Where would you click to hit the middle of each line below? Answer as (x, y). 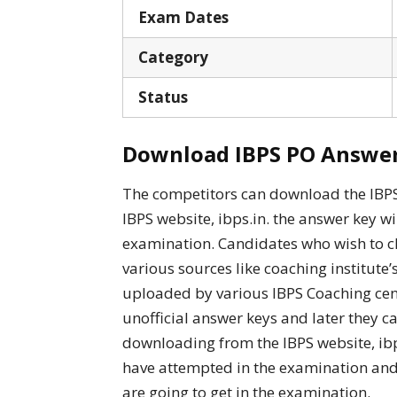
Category (186, 57)
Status (163, 97)
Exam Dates (187, 17)
